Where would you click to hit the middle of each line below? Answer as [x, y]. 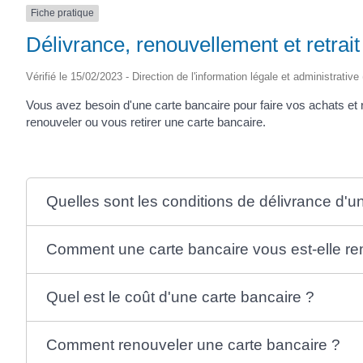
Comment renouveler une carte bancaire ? [193, 344]
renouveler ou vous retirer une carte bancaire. [146, 122]
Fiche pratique [62, 13]
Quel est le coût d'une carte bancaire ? [180, 297]
